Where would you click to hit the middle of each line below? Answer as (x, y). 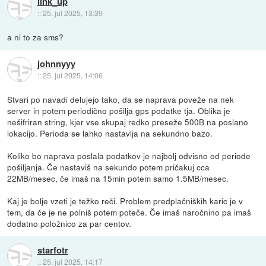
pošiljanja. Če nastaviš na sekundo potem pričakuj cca (109, 167)
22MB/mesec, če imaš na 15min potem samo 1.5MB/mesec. (118, 178)
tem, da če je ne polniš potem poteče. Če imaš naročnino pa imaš (129, 212)
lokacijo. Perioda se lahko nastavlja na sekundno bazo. (110, 133)
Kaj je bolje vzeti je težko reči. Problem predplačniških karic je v (125, 200)
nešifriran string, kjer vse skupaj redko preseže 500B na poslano (128, 121)
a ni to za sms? (36, 37)
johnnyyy (56, 64)
